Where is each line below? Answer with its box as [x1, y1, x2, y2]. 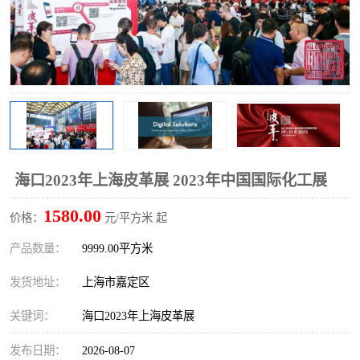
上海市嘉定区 [82, 276, 156, 288]
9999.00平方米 [82, 242, 153, 255]
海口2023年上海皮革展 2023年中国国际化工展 [14, 172, 327, 189]
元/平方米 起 [101, 211, 167, 224]
